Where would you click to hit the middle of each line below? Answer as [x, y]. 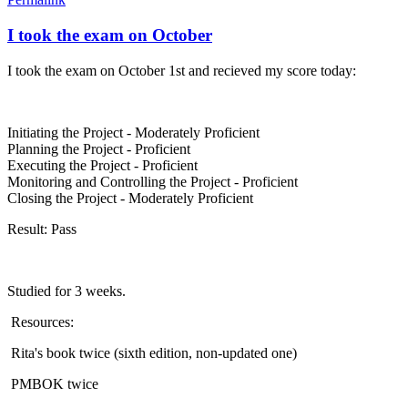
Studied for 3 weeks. [66, 291]
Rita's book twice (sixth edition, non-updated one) [152, 352]
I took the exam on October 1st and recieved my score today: [182, 70]
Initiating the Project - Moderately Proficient [133, 132]
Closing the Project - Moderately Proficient [130, 198]
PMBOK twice [53, 383]
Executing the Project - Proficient [102, 165]
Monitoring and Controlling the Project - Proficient [153, 181]
